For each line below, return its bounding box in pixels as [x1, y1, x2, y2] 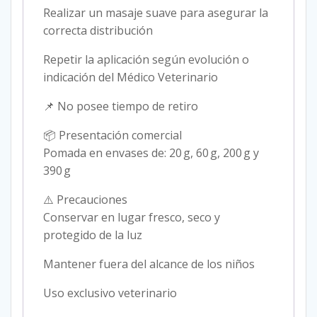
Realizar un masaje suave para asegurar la [43, 5, 268, 21]
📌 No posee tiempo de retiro [43, 98, 198, 115]
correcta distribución [43, 23, 153, 39]
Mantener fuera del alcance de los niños [43, 256, 255, 272]
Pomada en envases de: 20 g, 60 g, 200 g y [43, 145, 259, 161]
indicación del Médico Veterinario [43, 69, 218, 86]
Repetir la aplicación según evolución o [43, 52, 249, 68]
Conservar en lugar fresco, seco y [43, 209, 220, 226]
